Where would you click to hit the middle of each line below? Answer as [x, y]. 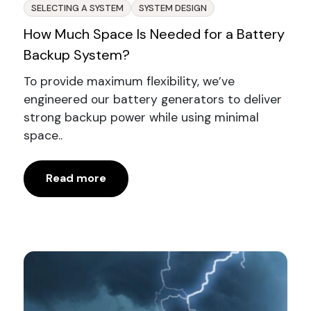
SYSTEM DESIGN [173, 8]
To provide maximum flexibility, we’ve [129, 81]
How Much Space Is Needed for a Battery [154, 34]
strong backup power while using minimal [141, 117]
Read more [76, 178]
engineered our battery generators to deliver [152, 99]
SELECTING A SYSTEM [77, 8]
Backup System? [76, 54]
